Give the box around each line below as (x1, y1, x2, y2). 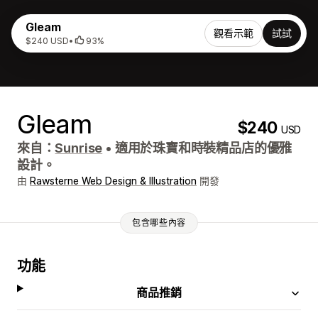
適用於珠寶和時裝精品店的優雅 (111, 141, 292, 155)
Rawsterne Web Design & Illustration (30, 175, 197, 187)
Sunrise (55, 141, 103, 155)
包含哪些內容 (132, 216, 186, 228)
